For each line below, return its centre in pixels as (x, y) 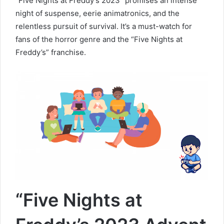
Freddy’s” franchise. (51, 52)
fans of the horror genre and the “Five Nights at (99, 39)
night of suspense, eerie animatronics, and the (97, 13)
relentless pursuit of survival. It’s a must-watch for (104, 26)
